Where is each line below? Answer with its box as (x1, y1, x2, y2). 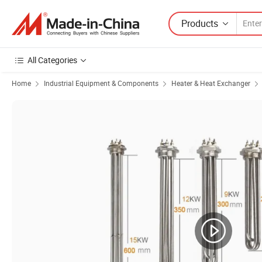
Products (181, 16, 218, 30)
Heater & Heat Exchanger (171, 78, 250, 88)
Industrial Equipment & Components (44, 78, 158, 88)
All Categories (27, 54, 77, 65)
